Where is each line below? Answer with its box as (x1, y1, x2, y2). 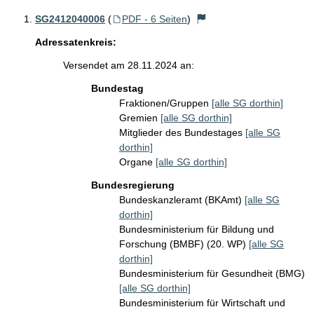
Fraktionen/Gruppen (119, 97, 212, 109)
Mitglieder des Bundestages (119, 127, 245, 139)
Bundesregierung (91, 179, 175, 191)
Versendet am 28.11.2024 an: (63, 60, 194, 71)
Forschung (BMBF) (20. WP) (119, 238, 249, 250)
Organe (119, 156, 156, 168)
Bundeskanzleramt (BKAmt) (119, 194, 245, 206)
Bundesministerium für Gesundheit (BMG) (119, 268, 305, 280)
